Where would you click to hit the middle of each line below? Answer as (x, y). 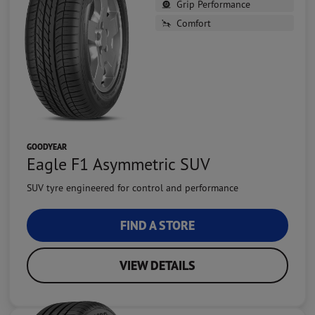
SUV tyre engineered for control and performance (133, 187)
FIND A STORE (157, 225)
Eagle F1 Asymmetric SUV (118, 163)
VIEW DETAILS (157, 265)
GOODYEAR (47, 146)
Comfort (194, 23)
